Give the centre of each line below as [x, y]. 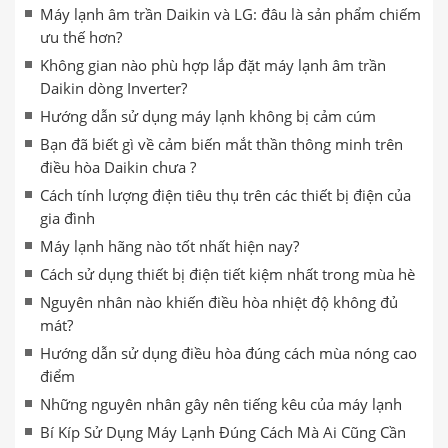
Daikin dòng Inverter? [113, 88]
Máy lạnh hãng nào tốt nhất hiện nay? [169, 246]
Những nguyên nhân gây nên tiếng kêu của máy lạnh [221, 404]
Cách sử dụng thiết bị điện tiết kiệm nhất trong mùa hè [227, 274]
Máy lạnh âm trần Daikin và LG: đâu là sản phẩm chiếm [230, 14]
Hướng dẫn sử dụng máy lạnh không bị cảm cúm [208, 116]
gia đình [67, 218]
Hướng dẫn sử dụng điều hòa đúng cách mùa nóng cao [228, 353]
